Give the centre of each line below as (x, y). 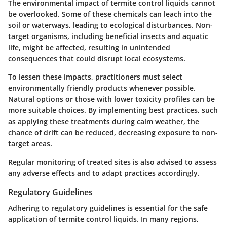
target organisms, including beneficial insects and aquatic (108, 36)
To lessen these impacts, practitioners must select (95, 77)
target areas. (30, 143)
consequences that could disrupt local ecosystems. (97, 58)
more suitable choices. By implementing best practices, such (113, 110)
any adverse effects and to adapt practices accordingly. (104, 173)
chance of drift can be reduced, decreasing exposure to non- (113, 132)
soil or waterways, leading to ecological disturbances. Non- (110, 25)
